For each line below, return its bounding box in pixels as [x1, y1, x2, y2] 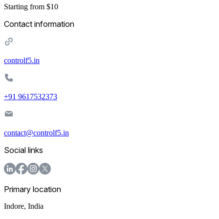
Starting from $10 [4, 2, 58, 11]
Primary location [4, 184, 61, 194]
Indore [4, 201, 24, 210]
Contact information [4, 19, 74, 29]
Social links [4, 145, 43, 155]
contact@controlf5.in [4, 128, 69, 137]
